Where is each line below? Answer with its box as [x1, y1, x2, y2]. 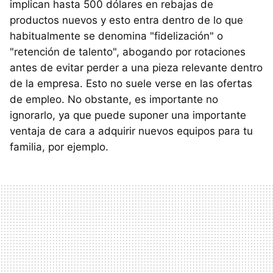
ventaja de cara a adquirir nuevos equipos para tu [10, 124, 253, 137]
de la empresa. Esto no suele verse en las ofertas [10, 77, 252, 90]
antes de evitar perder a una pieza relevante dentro [10, 61, 263, 74]
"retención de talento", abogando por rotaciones [10, 45, 246, 58]
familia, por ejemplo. [10, 140, 108, 153]
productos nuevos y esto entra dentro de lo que [10, 13, 243, 26]
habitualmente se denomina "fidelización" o [10, 29, 223, 42]
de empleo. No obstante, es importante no [10, 93, 218, 105]
